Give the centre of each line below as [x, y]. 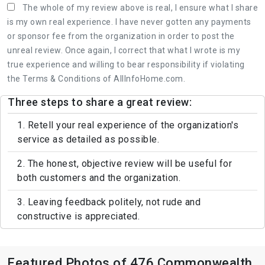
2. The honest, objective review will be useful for [125, 163]
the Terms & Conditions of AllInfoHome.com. [96, 78]
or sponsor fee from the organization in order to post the [121, 36]
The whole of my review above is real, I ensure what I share [140, 7]
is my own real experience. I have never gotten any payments [129, 22]
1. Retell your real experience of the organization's [128, 125]
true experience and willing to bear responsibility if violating [126, 64]
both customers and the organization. [99, 177]
